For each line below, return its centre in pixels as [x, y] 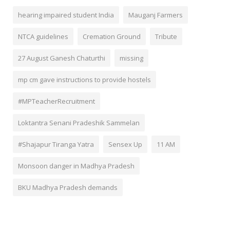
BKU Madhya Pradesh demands [68, 187]
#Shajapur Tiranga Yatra [56, 144]
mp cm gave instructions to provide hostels [84, 79]
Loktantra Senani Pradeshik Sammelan [79, 122]
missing [131, 58]
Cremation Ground [112, 36]
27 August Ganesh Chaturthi [62, 58]
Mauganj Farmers [156, 15]
